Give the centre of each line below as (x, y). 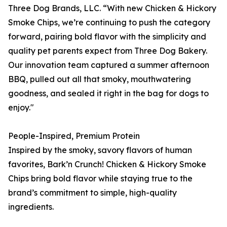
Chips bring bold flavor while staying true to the (100, 179)
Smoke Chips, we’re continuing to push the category (109, 23)
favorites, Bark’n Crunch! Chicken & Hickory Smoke (107, 164)
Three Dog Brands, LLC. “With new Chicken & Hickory (112, 8)
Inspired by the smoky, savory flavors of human (100, 150)
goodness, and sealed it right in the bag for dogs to (108, 93)
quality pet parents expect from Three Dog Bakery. (108, 51)
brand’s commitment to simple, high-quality (92, 193)
